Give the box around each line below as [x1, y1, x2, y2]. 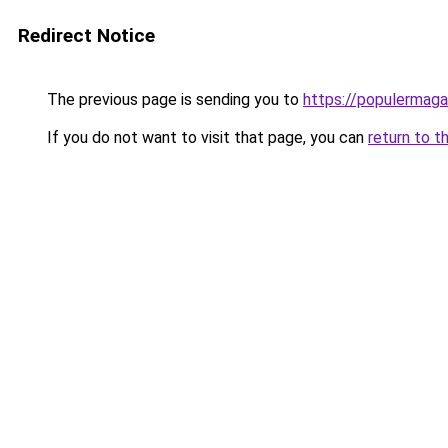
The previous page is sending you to [43, 90, 303, 109]
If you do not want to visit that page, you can [43, 128, 368, 147]
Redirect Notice [18, 24, 155, 47]
